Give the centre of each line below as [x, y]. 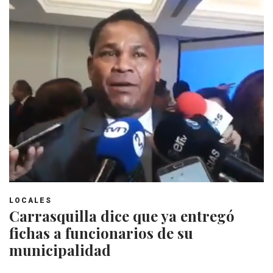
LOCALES [30, 200]
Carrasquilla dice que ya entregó [122, 215]
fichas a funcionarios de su [101, 232]
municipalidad [60, 250]
